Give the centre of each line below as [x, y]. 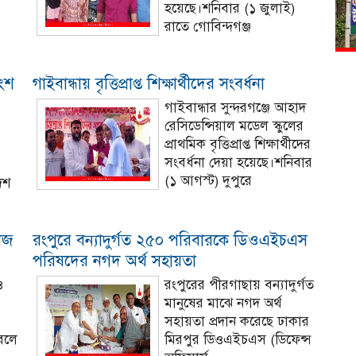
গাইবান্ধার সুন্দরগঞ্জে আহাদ [235, 108]
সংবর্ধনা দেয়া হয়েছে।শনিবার [238, 163]
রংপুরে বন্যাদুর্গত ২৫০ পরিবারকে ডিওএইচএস [170, 240]
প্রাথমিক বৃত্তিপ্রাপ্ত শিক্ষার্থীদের [237, 144]
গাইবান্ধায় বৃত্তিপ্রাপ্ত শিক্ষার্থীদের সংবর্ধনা [148, 84]
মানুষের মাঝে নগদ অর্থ [222, 303]
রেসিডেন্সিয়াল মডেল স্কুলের [234, 126]
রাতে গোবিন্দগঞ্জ [207, 27]
